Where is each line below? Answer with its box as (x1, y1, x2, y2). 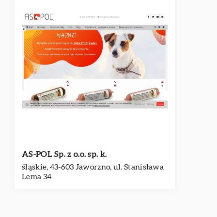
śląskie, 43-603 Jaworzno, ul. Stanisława (22, 163, 164, 171)
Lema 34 (22, 173, 52, 181)
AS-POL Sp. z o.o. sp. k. (22, 150, 107, 158)
